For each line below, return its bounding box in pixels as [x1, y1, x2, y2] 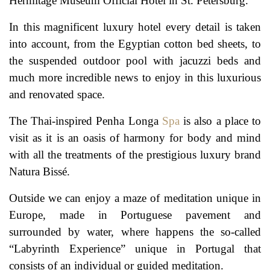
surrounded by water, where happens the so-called [9, 225, 261, 239]
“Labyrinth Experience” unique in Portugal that [9, 242, 261, 256]
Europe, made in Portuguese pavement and [9, 209, 261, 222]
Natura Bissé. [9, 165, 70, 178]
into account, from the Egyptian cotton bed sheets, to [9, 37, 261, 51]
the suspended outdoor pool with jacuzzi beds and [9, 54, 261, 67]
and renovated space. [9, 88, 105, 101]
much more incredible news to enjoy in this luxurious [9, 71, 261, 84]
